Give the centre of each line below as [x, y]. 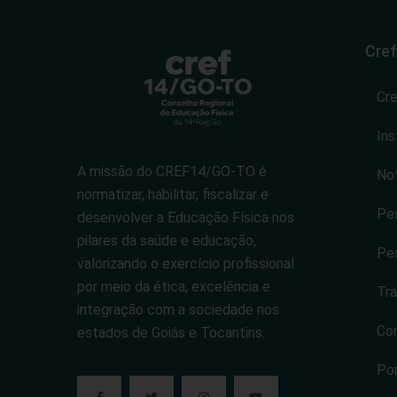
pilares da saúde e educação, [167, 241]
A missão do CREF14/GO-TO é [172, 172]
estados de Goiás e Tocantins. [171, 333]
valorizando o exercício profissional [186, 264]
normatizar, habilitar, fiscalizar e [173, 195]
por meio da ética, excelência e [174, 287]
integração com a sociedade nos [178, 310]
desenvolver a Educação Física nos [186, 218]
